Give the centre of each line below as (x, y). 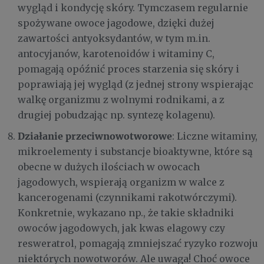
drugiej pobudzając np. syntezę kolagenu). (116, 115)
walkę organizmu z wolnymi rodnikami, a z (121, 99)
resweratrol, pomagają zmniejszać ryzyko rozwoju (138, 243)
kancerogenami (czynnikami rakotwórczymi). (127, 197)
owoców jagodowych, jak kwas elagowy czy (121, 228)
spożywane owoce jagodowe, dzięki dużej (116, 23)
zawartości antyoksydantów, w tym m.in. (114, 38)
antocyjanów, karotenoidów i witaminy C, (116, 53)
